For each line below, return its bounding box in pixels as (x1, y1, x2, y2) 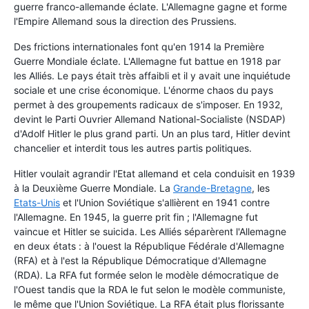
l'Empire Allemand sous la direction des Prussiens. (14, 15, 237, 28)
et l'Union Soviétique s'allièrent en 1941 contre (60, 197, 270, 209)
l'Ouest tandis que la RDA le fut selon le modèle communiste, (14, 283, 286, 296)
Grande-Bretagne (173, 182, 252, 195)
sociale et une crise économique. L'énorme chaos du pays (14, 84, 273, 97)
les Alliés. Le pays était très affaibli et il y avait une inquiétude (14, 70, 290, 82)
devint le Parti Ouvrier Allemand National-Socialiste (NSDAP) (14, 113, 286, 126)
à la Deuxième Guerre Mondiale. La (14, 182, 173, 195)
